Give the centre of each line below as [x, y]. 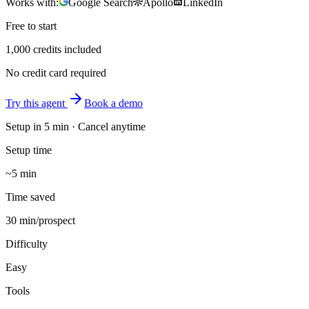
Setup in [25, 126]
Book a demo [113, 103]
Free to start [31, 26]
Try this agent [37, 103]
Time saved [30, 197]
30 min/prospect [40, 220]
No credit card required [56, 72]
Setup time [29, 150]
